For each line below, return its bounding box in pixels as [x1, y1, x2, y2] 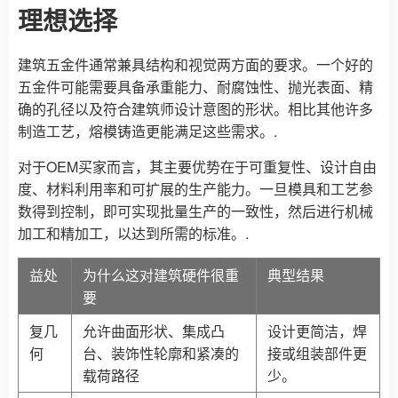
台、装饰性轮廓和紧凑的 [83, 343, 239, 364]
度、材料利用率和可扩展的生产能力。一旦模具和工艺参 [18, 179, 373, 200]
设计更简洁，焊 [267, 321, 367, 342]
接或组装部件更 [267, 343, 367, 364]
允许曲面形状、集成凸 [83, 321, 225, 342]
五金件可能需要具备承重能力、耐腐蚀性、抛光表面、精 [18, 76, 373, 98]
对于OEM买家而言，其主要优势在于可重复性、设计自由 [18, 156, 377, 178]
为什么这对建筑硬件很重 [83, 265, 239, 286]
